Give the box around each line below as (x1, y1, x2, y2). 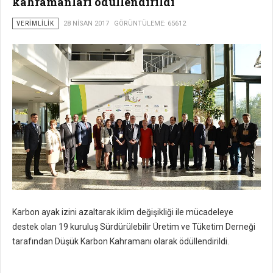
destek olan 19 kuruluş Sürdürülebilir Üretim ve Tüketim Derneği (12, 222, 255, 232)
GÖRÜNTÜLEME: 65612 (114, 19, 186, 27)
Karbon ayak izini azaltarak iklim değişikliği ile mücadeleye (12, 207, 233, 217)
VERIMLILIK (16, 19, 54, 27)
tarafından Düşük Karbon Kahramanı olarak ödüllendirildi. (12, 236, 229, 246)
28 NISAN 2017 (63, 19, 109, 27)
